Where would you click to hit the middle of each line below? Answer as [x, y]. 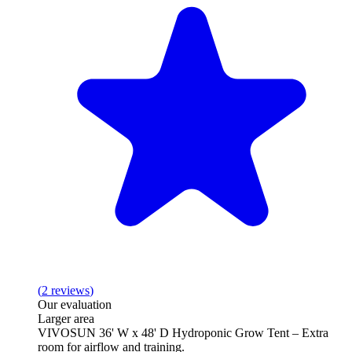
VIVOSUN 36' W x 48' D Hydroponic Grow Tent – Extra [183, 332]
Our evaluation [75, 304]
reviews [70, 290]
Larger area [66, 318]
